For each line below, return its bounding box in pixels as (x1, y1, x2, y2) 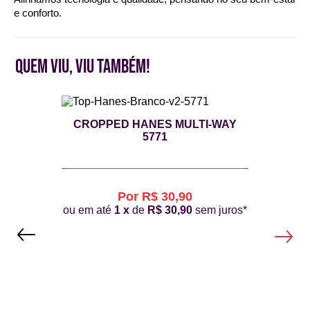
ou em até (62, 204, 114, 216)
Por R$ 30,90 (117, 190, 192, 203)
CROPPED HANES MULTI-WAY (73, 118, 237, 130)
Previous (43, 210, 79, 221)
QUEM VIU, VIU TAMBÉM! (15, 55, 151, 78)
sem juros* (192, 204, 247, 216)
